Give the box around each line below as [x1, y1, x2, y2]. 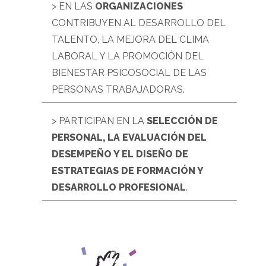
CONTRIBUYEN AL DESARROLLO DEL [52, 17, 226, 29]
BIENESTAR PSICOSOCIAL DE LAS [52, 67, 207, 79]
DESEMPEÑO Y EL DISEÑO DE [52, 148, 188, 160]
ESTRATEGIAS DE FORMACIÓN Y [52, 165, 203, 177]
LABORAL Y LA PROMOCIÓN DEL [52, 50, 204, 62]
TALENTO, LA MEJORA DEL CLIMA [52, 34, 209, 46]
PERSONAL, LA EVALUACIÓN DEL [52, 132, 207, 144]
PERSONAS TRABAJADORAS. [52, 84, 185, 96]
